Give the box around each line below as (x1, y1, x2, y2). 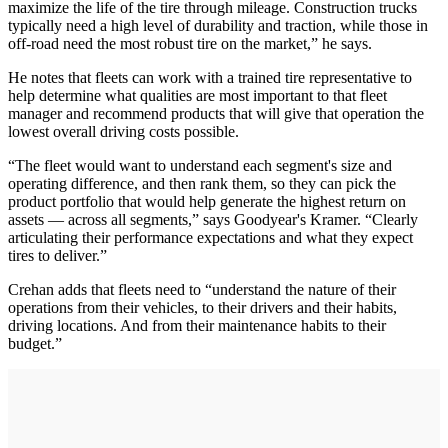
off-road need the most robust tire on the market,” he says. (8, 35, 372, 53)
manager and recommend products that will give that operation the (8, 105, 424, 123)
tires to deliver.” (8, 247, 107, 265)
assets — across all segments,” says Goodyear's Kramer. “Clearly (8, 211, 418, 229)
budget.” (8, 335, 62, 353)
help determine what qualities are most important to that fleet (8, 87, 387, 105)
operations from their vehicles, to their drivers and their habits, (8, 299, 397, 317)
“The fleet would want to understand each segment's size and (8, 157, 392, 175)
